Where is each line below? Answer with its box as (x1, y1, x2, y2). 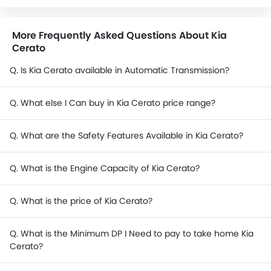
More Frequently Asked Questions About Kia (12, 28, 227, 42)
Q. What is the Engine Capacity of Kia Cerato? (10, 162, 200, 174)
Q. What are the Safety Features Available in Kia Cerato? (10, 129, 243, 142)
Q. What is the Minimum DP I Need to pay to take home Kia (10, 227, 253, 240)
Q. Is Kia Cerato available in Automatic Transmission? (10, 64, 229, 76)
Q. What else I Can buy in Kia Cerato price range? (10, 97, 215, 109)
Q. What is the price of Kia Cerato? (10, 195, 152, 207)
